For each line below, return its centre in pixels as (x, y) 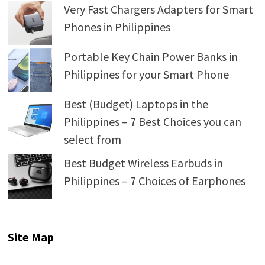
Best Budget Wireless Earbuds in (143, 163)
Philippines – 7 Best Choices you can (152, 122)
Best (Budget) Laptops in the (136, 104)
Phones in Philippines (117, 27)
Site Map (30, 237)
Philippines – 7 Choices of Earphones (154, 181)
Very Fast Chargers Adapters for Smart (158, 9)
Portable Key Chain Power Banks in (151, 56)
